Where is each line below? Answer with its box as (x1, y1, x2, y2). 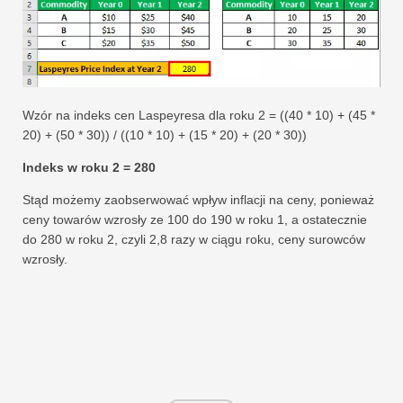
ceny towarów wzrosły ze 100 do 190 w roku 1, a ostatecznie (22, 212, 367, 228)
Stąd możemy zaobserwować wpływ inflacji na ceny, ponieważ (22, 193, 374, 208)
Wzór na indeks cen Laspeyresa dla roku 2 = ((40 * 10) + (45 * (22, 108, 375, 123)
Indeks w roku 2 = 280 (22, 160, 156, 175)
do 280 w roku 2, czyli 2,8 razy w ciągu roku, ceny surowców (22, 232, 365, 247)
